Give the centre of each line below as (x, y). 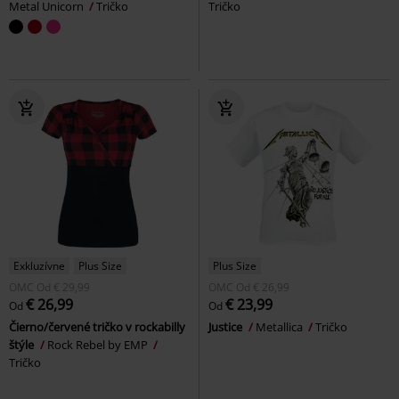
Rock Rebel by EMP (99, 344)
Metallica (281, 326)
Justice (227, 326)
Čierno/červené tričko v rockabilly (97, 326)
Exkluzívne (39, 265)
